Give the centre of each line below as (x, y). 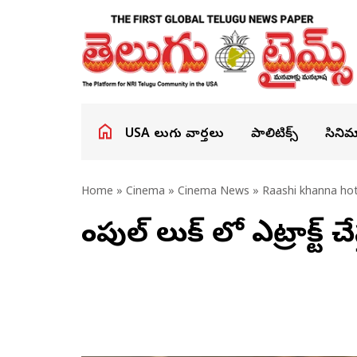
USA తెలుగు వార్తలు (175, 135)
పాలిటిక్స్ (275, 135)
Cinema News (214, 192)
